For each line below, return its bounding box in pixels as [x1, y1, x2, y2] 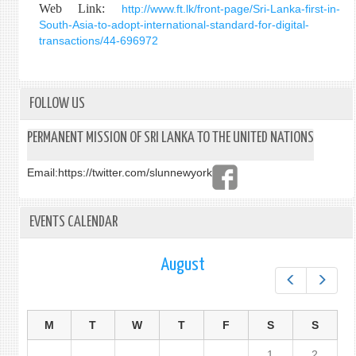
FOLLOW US [29, 96, 85, 111]
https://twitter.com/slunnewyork [57, 166, 212, 179]
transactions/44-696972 [38, 34, 158, 47]
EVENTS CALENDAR [29, 215, 118, 230]
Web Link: [38, 2, 122, 15]
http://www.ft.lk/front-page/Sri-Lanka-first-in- [121, 2, 340, 15]
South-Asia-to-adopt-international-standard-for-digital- [38, 18, 309, 31]
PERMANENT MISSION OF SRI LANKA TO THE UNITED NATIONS [26, 130, 314, 145]
